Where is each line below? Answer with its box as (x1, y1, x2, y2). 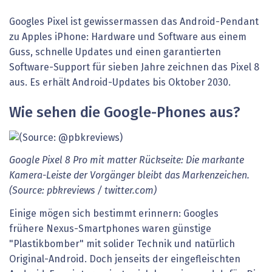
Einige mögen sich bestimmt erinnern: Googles (9, 208, 219, 219)
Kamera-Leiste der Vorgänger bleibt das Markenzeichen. (9, 171, 250, 181)
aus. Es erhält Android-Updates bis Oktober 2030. (9, 77, 231, 87)
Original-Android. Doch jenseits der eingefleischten (9, 254, 240, 264)
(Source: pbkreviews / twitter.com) (9, 186, 157, 196)
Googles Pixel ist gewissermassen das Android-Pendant (9, 16, 259, 27)
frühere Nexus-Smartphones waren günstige (9, 223, 211, 234)
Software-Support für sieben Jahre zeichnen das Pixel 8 (9, 62, 259, 72)
